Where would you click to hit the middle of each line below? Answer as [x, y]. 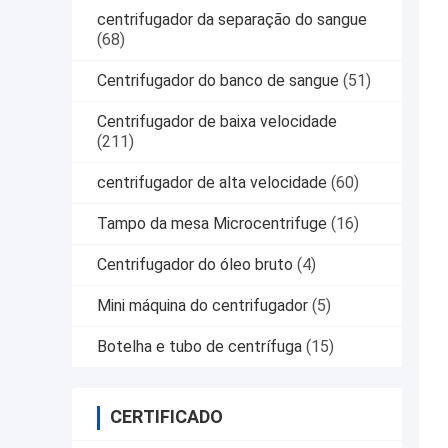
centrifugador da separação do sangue [232, 20]
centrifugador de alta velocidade [212, 183]
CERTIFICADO [166, 417]
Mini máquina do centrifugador [202, 306]
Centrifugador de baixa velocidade [217, 122]
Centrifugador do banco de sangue [218, 81]
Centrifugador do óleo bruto [195, 265]
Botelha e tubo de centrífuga [199, 347]
